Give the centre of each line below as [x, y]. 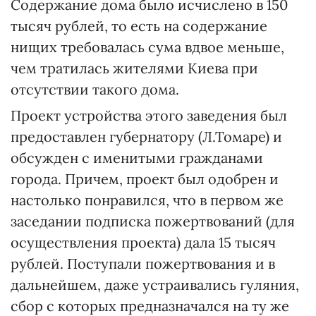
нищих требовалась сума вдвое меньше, [147, 47]
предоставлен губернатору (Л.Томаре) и [146, 136]
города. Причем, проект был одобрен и [145, 179]
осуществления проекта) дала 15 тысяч [143, 242]
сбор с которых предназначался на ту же [150, 306]
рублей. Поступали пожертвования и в [143, 263]
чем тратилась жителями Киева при [134, 68]
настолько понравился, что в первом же [147, 200]
